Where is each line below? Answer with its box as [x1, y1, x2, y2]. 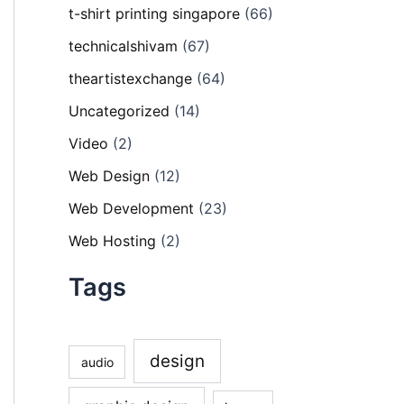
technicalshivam [69, 37, 178, 56]
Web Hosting [69, 232, 156, 251]
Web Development [69, 199, 194, 218]
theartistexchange [69, 69, 192, 88]
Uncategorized [69, 102, 170, 121]
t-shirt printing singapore [69, 5, 240, 23]
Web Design [69, 167, 150, 186]
